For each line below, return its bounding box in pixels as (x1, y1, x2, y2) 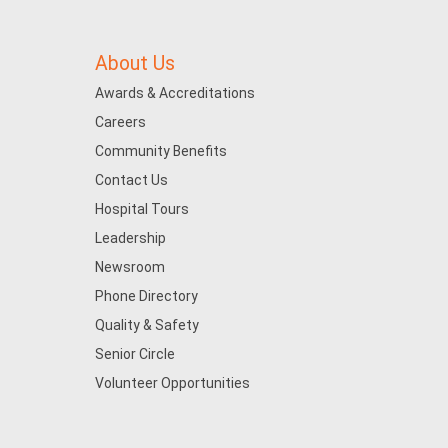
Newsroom (94, 259, 165, 275)
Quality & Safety (94, 317, 199, 333)
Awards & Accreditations (94, 85, 255, 101)
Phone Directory (94, 288, 198, 304)
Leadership (94, 230, 166, 246)
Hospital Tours (94, 201, 189, 217)
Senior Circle (94, 346, 175, 362)
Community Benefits (94, 143, 227, 159)
